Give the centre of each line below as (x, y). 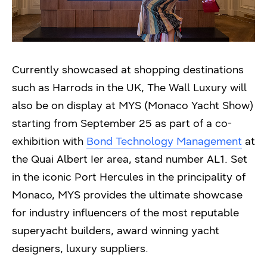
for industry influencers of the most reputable (125, 212)
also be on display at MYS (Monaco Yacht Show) (133, 105)
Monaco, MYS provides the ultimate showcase (127, 195)
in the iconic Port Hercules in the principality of (129, 177)
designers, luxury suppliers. (80, 248)
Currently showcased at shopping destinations (128, 69)
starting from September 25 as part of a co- (122, 123)
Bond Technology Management (164, 141)
